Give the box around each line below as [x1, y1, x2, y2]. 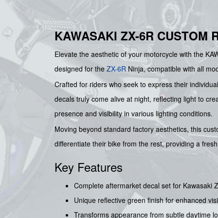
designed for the [54, 64, 107, 74]
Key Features [54, 158, 123, 176]
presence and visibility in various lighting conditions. [54, 109, 213, 119]
